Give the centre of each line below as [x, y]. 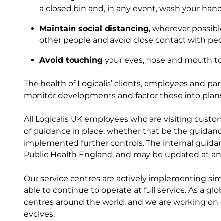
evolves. [39, 214]
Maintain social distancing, [95, 28]
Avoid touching [71, 60]
